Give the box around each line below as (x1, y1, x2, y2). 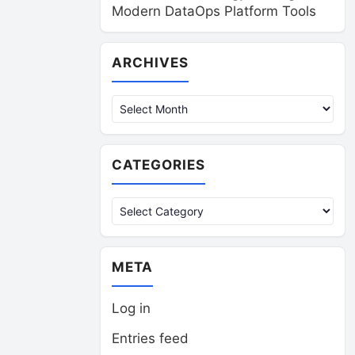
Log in (112, 300, 151, 316)
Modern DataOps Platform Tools (112, 3, 316, 19)
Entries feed (112, 330, 189, 346)
